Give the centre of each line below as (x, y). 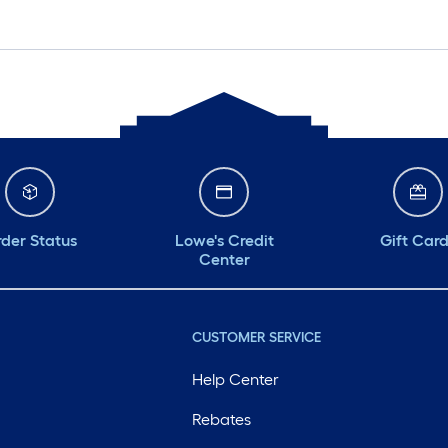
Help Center (235, 380)
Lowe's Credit (224, 241)
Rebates (221, 420)
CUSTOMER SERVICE (256, 338)
